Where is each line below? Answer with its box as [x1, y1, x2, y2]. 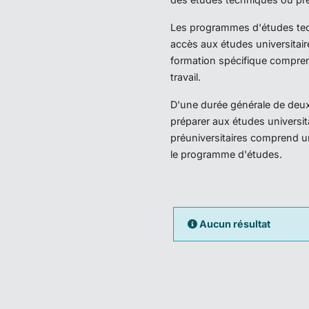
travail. [170, 71, 201, 83]
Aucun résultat [197, 218, 270, 230]
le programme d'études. [170, 148, 282, 160]
